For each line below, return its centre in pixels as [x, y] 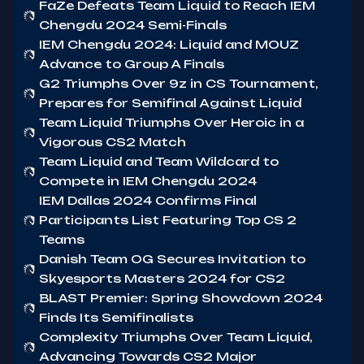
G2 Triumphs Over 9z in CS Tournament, [179, 83]
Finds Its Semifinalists [116, 317]
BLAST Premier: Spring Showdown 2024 [181, 298]
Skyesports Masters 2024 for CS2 [162, 278]
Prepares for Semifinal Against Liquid [170, 103]
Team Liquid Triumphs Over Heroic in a [171, 122]
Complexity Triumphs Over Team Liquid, [176, 337]
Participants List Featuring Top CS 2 [168, 220]
